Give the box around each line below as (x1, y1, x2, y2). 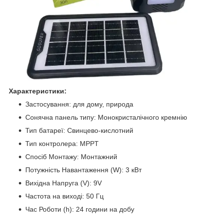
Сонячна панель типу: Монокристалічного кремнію (25, 113, 187, 121)
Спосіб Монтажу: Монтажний (25, 153, 117, 161)
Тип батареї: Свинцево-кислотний (25, 127, 133, 134)
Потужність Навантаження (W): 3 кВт (25, 166, 142, 174)
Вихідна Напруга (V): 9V (25, 179, 102, 187)
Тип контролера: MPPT (25, 140, 99, 147)
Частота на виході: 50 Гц (25, 192, 104, 200)
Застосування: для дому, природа (25, 100, 133, 108)
